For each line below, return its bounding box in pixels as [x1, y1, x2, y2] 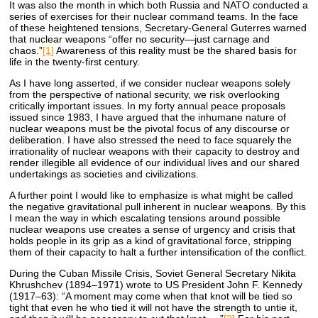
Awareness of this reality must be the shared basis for [54, 44, 297, 56]
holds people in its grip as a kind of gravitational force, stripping [9, 234, 292, 246]
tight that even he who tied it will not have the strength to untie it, [9, 301, 298, 313]
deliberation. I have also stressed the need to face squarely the [9, 133, 292, 146]
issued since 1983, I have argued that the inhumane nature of [9, 111, 287, 123]
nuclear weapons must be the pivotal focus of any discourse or [9, 122, 290, 134]
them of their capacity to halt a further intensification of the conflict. [9, 246, 307, 258]
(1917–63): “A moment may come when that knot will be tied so [9, 290, 293, 302]
